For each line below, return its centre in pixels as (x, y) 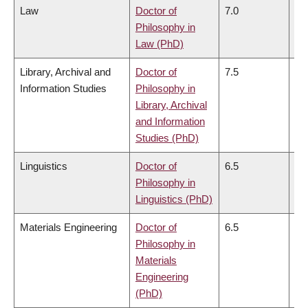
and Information (170, 121)
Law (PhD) (159, 43)
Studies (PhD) (167, 137)
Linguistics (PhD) (174, 199)
